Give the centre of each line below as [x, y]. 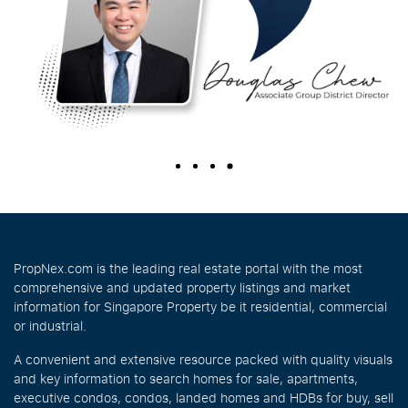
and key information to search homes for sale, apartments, [186, 379]
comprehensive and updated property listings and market [182, 288]
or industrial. [50, 326]
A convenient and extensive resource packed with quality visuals [203, 360]
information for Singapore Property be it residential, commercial [200, 307]
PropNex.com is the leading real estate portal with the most [188, 269]
